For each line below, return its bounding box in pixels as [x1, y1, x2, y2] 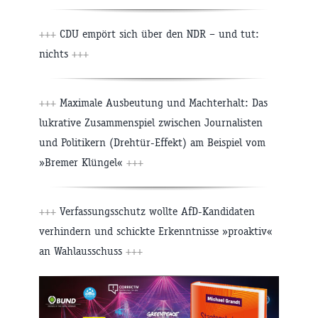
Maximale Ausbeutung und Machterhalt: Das [56, 96, 268, 110]
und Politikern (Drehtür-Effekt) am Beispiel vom [39, 136, 265, 150]
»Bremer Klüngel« [39, 155, 126, 170]
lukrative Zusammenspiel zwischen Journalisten [39, 116, 263, 130]
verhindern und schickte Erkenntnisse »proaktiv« [39, 224, 273, 238]
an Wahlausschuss [39, 244, 126, 258]
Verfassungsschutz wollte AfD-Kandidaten [56, 204, 255, 219]
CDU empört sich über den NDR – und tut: [56, 27, 259, 41]
